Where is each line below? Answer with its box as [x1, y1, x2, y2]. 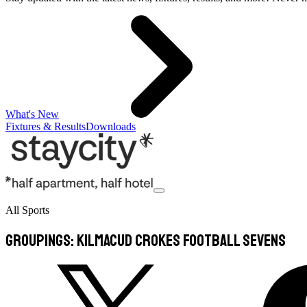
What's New [5, 108, 59, 120]
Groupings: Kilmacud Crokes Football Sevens [5, 230, 286, 251]
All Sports [5, 204, 49, 216]
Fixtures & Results [5, 121, 86, 132]
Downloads [86, 121, 136, 132]
